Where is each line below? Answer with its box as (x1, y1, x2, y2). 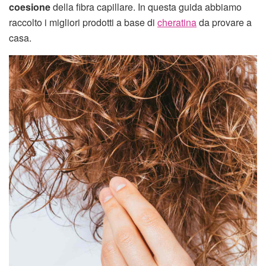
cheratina (157, 15, 197, 29)
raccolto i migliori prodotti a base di (9, 15, 157, 29)
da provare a (197, 15, 252, 29)
